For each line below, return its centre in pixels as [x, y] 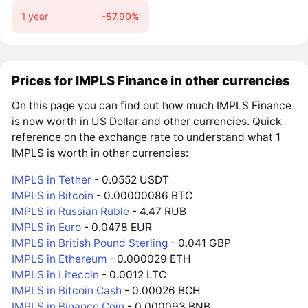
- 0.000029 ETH [149, 258]
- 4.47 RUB [158, 211]
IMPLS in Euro [47, 227]
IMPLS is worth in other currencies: [100, 153]
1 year [34, 16]
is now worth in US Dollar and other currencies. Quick [147, 122]
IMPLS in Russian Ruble [71, 211]
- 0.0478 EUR [117, 227]
